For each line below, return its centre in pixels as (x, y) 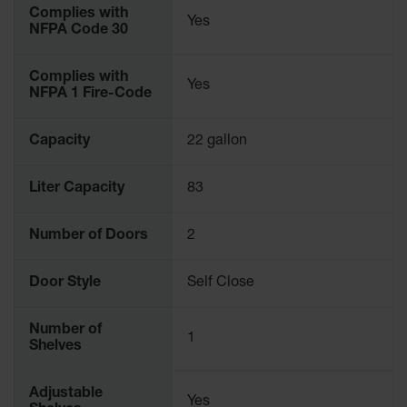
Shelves (55, 347)
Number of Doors (89, 236)
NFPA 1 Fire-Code (90, 94)
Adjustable (66, 394)
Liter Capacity (77, 189)
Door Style (65, 283)
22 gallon (217, 142)
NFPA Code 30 (79, 31)
